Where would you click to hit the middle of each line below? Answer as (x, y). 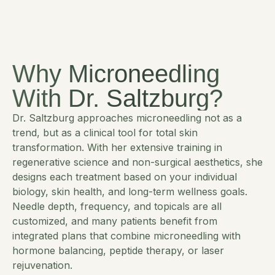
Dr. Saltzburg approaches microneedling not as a (127, 118)
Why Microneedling (116, 73)
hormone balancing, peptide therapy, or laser (118, 250)
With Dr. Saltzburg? (118, 98)
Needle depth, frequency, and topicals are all (117, 206)
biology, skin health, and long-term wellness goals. (130, 191)
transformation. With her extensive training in (117, 147)
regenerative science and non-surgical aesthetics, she (137, 162)
